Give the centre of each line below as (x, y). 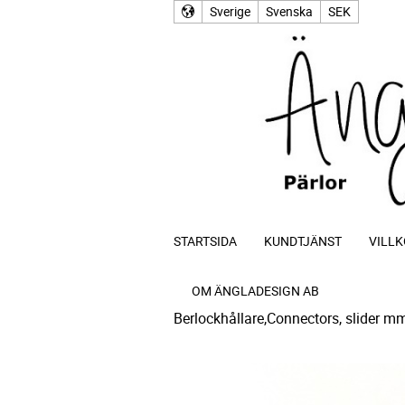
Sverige (230, 11)
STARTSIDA (205, 240)
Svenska (289, 11)
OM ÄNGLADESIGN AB (255, 290)
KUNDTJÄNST (303, 240)
